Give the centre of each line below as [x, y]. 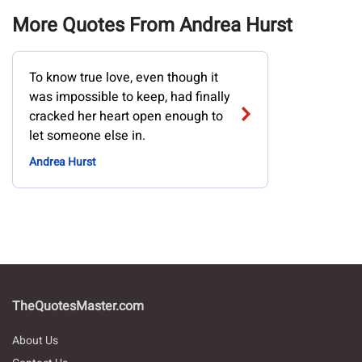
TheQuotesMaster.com [78, 306]
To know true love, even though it [124, 78]
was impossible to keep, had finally [130, 97]
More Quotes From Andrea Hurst [152, 25]
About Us [35, 341]
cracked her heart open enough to [126, 116]
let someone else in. [87, 136]
